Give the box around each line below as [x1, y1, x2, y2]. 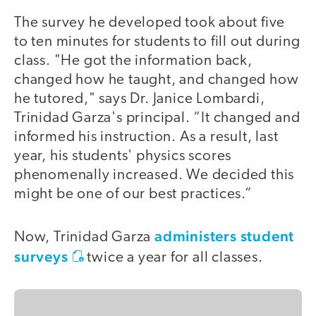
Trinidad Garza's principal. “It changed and [14, 111, 300, 126]
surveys [14, 247, 68, 265]
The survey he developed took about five [14, 16, 286, 31]
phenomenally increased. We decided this [14, 168, 295, 183]
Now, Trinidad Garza [14, 229, 154, 245]
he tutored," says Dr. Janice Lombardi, [14, 92, 265, 107]
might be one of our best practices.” [14, 187, 253, 202]
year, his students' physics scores [14, 149, 232, 164]
